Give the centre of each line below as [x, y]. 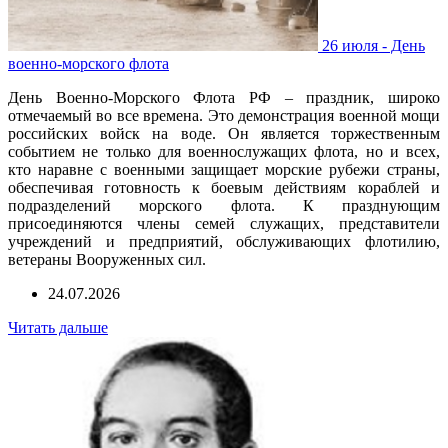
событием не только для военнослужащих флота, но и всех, [224, 151]
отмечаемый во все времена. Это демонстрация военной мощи [224, 115]
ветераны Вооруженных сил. [107, 259]
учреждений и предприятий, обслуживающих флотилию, [224, 241]
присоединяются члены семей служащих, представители [224, 223]
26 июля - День [373, 45]
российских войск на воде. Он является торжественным [224, 133]
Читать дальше [58, 327]
